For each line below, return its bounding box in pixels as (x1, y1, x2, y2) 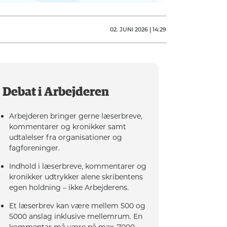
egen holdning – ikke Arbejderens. (9, 182, 129, 192)
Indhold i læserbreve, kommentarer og (9, 161, 147, 171)
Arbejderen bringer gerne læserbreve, (9, 111, 143, 121)
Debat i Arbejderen (3, 86, 109, 98)
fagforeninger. (9, 143, 60, 153)
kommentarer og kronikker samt (9, 122, 127, 131)
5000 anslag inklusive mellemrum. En (9, 211, 143, 221)
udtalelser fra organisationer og (9, 132, 123, 142)
